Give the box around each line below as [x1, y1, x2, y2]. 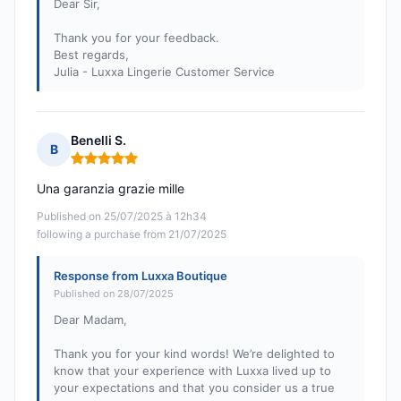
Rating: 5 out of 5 [70, 157, 177, 175]
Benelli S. [71, 132, 126, 149]
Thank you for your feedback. [54, 30, 219, 46]
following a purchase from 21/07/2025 [37, 227, 226, 242]
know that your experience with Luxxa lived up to [54, 363, 331, 379]
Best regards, [54, 47, 129, 63]
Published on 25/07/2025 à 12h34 [37, 209, 207, 224]
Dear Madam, [54, 312, 127, 328]
